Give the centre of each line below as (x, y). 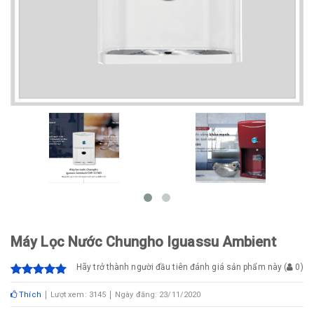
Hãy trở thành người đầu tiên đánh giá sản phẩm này (179, 267)
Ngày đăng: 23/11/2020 (158, 295)
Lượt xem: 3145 (78, 295)
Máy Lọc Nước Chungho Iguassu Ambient (143, 242)
